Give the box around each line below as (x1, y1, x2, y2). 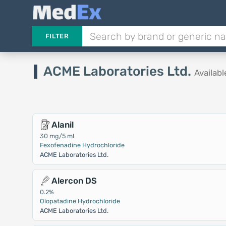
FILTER (45, 32, 69, 40)
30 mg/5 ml (39, 132, 74, 140)
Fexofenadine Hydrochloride (39, 141, 125, 149)
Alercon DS (51, 176, 97, 186)
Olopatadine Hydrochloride (39, 197, 120, 205)
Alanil (51, 120, 74, 130)
